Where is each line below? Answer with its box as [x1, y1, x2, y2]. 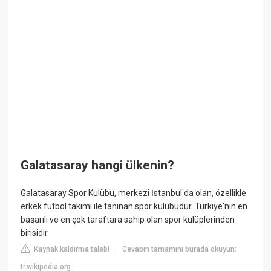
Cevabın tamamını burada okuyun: [122, 244, 237, 253]
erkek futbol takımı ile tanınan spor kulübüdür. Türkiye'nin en [21, 201, 248, 211]
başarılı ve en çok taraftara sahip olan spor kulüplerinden [21, 214, 235, 224]
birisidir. [21, 227, 50, 238]
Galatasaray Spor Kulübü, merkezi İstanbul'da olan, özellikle [21, 188, 247, 198]
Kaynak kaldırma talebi [32, 244, 110, 253]
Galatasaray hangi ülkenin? [21, 158, 175, 173]
